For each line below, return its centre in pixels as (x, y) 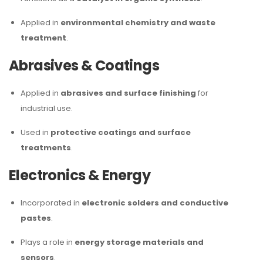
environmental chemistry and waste (138, 23)
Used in (36, 132)
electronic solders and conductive (155, 203)
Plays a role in (48, 242)
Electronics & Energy (80, 175)
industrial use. (47, 108)
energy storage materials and (139, 242)
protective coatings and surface (121, 132)
